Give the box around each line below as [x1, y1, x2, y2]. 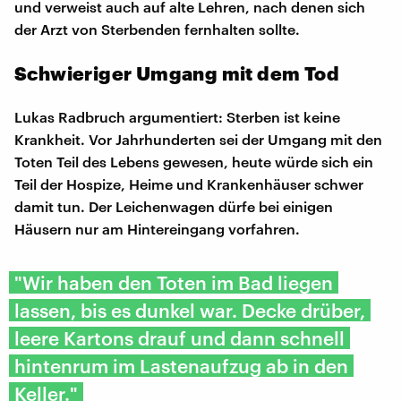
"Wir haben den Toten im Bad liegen [14, 270, 333, 294]
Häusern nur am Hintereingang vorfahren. [14, 219, 300, 237]
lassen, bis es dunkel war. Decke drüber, [14, 298, 365, 321]
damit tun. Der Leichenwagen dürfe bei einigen [14, 197, 333, 215]
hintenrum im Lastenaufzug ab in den [14, 354, 348, 377]
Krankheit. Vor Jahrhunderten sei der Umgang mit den [14, 130, 382, 148]
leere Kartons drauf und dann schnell [14, 326, 345, 349]
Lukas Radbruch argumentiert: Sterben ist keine [14, 107, 340, 125]
